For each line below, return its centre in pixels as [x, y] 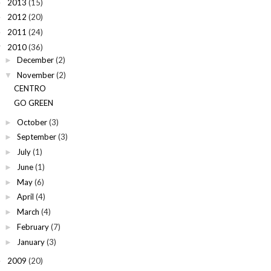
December [35, 60]
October [32, 122]
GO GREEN [34, 103]
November [35, 75]
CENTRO [30, 88]
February [33, 227]
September [36, 137]
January [31, 242]
